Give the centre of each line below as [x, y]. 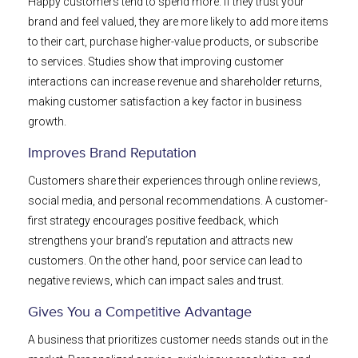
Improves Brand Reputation [112, 154]
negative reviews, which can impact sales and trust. [156, 281]
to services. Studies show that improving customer [156, 62]
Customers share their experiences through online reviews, [174, 181]
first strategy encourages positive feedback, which [153, 221]
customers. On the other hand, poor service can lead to [165, 261]
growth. [47, 122]
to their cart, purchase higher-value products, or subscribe [173, 42]
